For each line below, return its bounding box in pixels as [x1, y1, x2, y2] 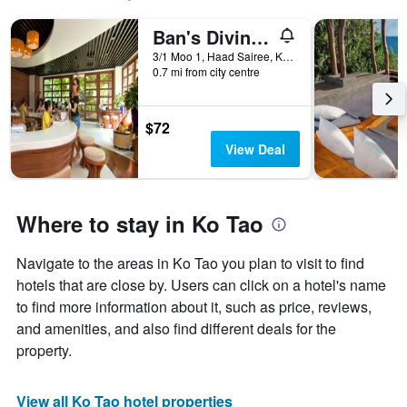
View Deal [224, 140, 285, 159]
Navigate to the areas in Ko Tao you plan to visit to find [16, 253, 364, 274]
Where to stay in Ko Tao [16, 208, 263, 240]
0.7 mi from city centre [153, 64, 260, 80]
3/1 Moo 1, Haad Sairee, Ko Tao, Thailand [283, 48, 293, 65]
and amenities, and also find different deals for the [16, 318, 336, 340]
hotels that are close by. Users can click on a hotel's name [16, 274, 386, 296]
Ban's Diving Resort [251, 24, 269, 51]
